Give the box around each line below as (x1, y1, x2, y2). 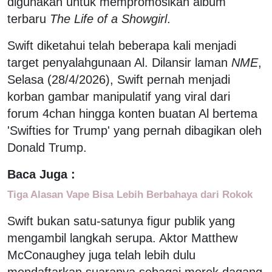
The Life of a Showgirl (50, 12, 167, 25)
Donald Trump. (7, 140, 87, 154)
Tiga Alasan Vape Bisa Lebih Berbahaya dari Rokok (7, 188, 253, 200)
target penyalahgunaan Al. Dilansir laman (7, 55, 228, 69)
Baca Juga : (7, 167, 75, 181)
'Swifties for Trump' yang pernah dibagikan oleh (7, 123, 262, 137)
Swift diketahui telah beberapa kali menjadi (7, 38, 236, 52)
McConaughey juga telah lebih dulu (7, 248, 195, 262)
